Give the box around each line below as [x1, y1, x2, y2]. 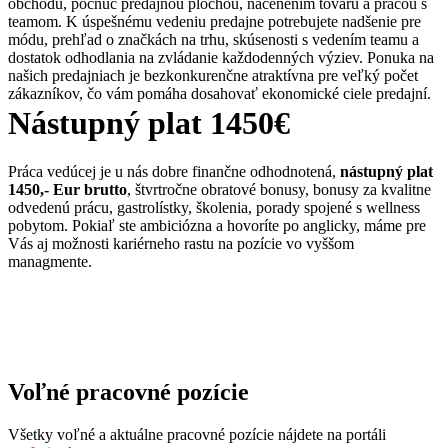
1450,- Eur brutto [8, 181, 127, 199]
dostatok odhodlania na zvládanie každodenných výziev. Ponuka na [8, 49, 434, 67]
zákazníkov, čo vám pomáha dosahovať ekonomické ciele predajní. [8, 85, 431, 103]
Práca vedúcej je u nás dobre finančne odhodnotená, [8, 163, 340, 181]
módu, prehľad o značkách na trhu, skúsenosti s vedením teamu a [8, 31, 419, 49]
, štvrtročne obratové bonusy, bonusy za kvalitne [127, 181, 431, 199]
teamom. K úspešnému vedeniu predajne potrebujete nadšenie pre [8, 13, 421, 31]
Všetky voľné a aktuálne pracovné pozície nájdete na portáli [8, 426, 386, 443]
